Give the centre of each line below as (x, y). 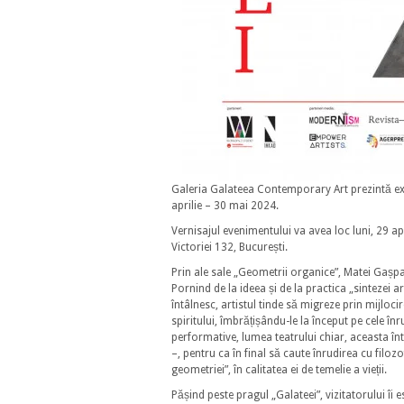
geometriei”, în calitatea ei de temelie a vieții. (279, 370)
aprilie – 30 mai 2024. (225, 206)
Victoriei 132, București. (230, 247)
